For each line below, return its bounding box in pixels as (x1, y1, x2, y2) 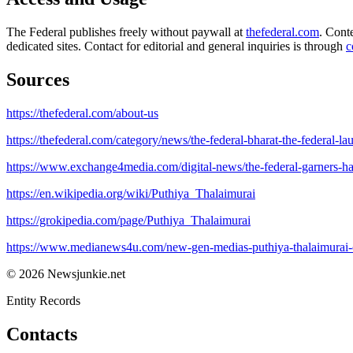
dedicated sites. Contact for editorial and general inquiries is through (6, 39, 346, 53)
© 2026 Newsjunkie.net (6, 266, 125, 281)
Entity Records (6, 293, 80, 307)
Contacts (6, 323, 77, 344)
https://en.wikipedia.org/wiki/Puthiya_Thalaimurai (6, 186, 255, 200)
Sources (6, 69, 69, 90)
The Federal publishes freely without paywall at (6, 24, 246, 39)
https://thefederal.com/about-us (6, 106, 158, 120)
